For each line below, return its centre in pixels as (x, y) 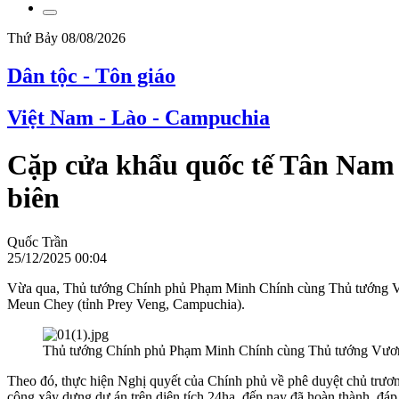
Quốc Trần (37, 241)
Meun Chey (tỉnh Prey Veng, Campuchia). (126, 304)
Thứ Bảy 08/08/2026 (66, 37)
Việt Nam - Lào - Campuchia (138, 117)
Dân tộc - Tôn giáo (91, 75)
